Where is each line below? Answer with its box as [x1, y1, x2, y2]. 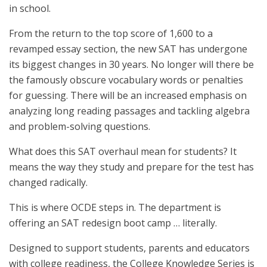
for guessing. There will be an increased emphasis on [9, 89, 247, 102]
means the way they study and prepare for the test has [9, 160, 254, 173]
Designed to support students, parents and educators [9, 241, 250, 254]
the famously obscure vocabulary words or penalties [9, 73, 243, 86]
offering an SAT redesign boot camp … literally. [9, 216, 217, 229]
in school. [9, 2, 51, 15]
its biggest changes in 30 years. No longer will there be [9, 58, 254, 71]
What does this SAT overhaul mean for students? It [9, 145, 237, 158]
